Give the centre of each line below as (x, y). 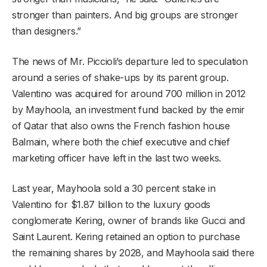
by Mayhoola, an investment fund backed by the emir (128, 109)
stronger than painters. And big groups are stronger (125, 15)
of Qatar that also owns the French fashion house (121, 125)
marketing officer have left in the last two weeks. (117, 158)
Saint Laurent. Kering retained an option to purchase (126, 236)
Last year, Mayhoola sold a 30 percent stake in (114, 188)
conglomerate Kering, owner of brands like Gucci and (128, 220)
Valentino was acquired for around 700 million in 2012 (129, 93)
